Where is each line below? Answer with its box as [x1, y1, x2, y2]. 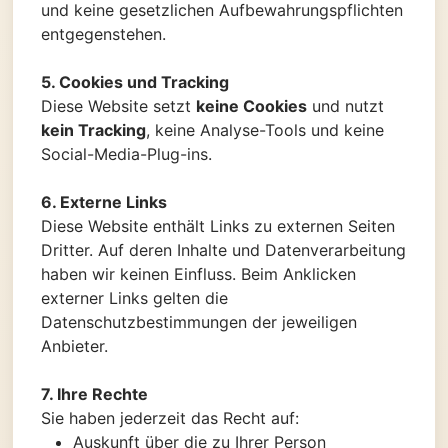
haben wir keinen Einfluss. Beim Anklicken [41, 263, 356, 284]
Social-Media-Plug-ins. [41, 143, 212, 164]
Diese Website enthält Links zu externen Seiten [41, 215, 395, 236]
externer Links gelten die [41, 287, 228, 308]
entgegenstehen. [41, 23, 166, 44]
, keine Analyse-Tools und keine [146, 119, 384, 140]
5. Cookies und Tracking [41, 71, 229, 92]
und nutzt [307, 95, 384, 116]
